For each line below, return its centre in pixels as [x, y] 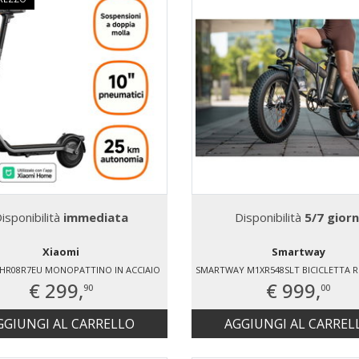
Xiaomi [61, 251]
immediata [95, 217]
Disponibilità [269, 217]
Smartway [298, 251]
